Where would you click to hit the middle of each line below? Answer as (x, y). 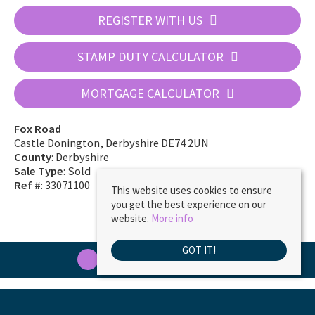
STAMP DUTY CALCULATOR (150, 57)
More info (172, 218)
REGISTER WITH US (150, 20)
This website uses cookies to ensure (192, 190)
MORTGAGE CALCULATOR (150, 94)
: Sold (77, 172)
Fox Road (38, 129)
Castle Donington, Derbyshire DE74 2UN (111, 143)
